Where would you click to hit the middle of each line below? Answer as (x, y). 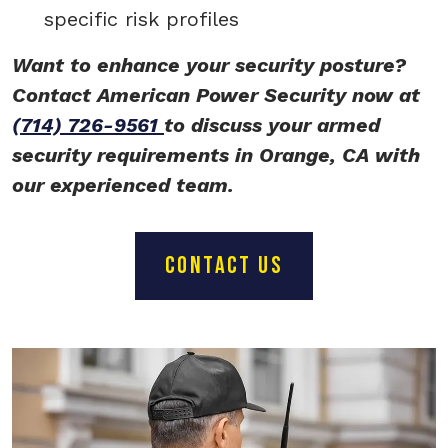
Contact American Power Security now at (216, 95)
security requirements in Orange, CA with (216, 155)
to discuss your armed (272, 125)
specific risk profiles (141, 19)
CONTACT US (224, 266)
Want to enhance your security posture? (209, 65)
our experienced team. (123, 185)
